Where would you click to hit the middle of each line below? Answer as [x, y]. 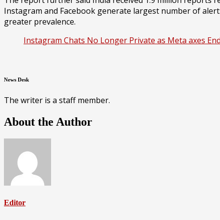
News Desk [16, 79]
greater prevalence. [40, 21]
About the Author [48, 122]
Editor [15, 202]
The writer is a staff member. [57, 100]
